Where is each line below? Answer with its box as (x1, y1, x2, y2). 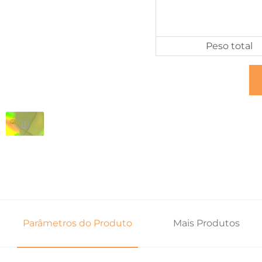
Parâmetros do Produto (22, 217, 132, 229)
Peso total (205, 40, 253, 51)
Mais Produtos (173, 217, 240, 229)
